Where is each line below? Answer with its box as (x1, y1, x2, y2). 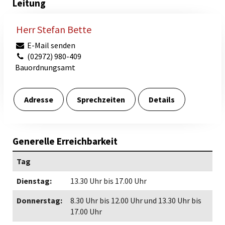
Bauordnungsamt (15, 62, 75, 72)
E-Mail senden (25, 40, 75, 50)
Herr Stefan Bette (16, 23, 91, 36)
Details (149, 94, 175, 104)
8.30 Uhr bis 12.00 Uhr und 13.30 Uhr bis (70, 195, 201, 205)
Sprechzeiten (77, 94, 125, 104)
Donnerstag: (17, 195, 62, 205)
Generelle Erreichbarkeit (13, 135, 118, 147)
